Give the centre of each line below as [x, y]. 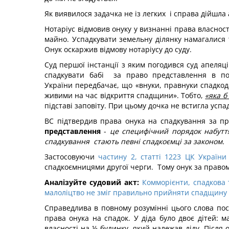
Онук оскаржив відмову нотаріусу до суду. [118, 49]
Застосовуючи [72, 157]
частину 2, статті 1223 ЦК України [162, 157]
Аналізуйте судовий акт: [93, 182]
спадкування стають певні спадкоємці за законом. [135, 141]
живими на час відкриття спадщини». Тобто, [125, 95]
